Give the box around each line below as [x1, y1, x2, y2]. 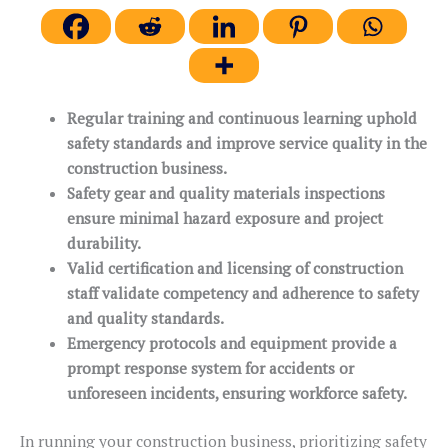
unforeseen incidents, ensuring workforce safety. [66, 382, 407, 403]
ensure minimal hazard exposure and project [66, 207, 383, 228]
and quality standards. [66, 307, 224, 328]
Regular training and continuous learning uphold [66, 107, 417, 128]
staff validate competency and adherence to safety [66, 282, 419, 303]
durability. [66, 232, 141, 253]
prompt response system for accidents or [66, 357, 354, 378]
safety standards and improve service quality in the [66, 132, 427, 153]
